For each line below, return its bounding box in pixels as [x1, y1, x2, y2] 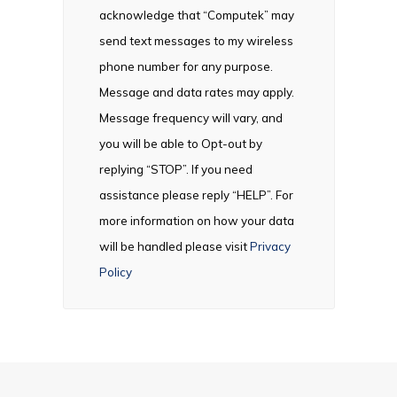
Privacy [249, 239, 291, 254]
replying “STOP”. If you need [98, 162, 253, 177]
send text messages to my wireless [98, 34, 293, 49]
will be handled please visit [98, 239, 250, 254]
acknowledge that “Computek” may [98, 8, 294, 23]
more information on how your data [98, 214, 294, 229]
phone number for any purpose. [98, 59, 273, 74]
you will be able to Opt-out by [98, 136, 262, 152]
